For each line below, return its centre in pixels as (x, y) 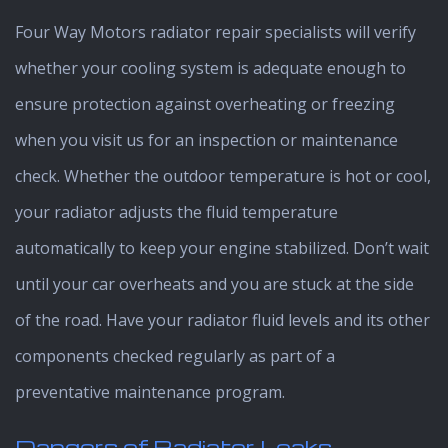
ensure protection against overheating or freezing (205, 103)
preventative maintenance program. (150, 391)
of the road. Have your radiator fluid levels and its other (222, 319)
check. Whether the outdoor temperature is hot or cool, (223, 175)
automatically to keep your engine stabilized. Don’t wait (222, 247)
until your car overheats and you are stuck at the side (214, 283)
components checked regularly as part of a (175, 355)
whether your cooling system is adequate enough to (210, 67)
